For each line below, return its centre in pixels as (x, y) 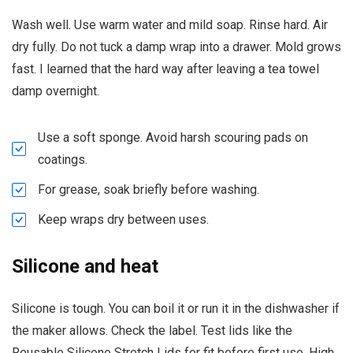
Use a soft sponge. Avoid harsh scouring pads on (173, 138)
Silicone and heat (85, 267)
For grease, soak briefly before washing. (149, 190)
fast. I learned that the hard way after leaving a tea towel (165, 69)
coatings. (63, 160)
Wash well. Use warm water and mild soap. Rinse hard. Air (170, 25)
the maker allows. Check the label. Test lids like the (152, 331)
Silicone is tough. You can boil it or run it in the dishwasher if (176, 309)
